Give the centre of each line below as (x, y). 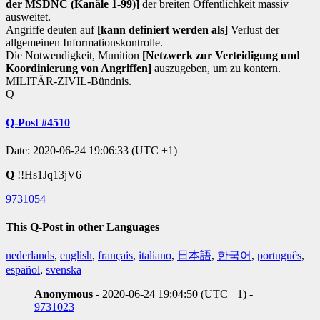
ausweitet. (28, 17)
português (279, 256)
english (76, 256)
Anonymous (64, 294)
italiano (155, 256)
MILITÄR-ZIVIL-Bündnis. (69, 81)
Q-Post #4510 (38, 122)
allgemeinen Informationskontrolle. (84, 43)
